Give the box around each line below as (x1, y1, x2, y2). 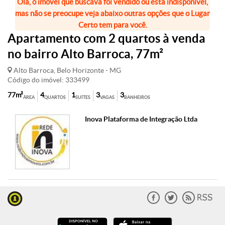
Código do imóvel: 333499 (8, 76, 89, 84)
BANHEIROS (124, 95, 150, 100)
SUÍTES (75, 95, 90, 100)
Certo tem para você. (78, 21, 147, 29)
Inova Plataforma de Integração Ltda (85, 115, 198, 123)
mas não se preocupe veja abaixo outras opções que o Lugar (15, 9, 210, 18)
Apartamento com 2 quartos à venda (8, 32, 205, 45)
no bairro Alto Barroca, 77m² (8, 47, 163, 61)
